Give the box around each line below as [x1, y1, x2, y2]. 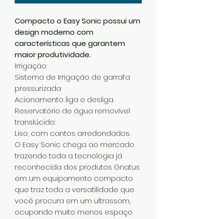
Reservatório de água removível [15, 105, 130, 116]
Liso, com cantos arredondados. [15, 128, 130, 138]
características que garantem [15, 38, 125, 48]
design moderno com [15, 26, 93, 37]
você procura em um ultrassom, [15, 195, 131, 206]
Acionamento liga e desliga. [15, 94, 114, 105]
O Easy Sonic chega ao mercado [15, 139, 134, 150]
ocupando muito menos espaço [15, 206, 132, 217]
